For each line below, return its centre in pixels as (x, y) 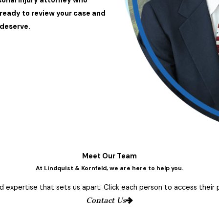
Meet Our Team (109, 156)
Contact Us (106, 200)
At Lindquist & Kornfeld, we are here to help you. (109, 168)
